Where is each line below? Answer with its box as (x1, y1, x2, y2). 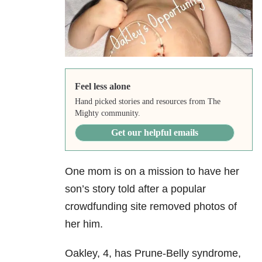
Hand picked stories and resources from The (74, 97, 220, 106)
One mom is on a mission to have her (65, 166, 239, 178)
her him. (65, 218, 103, 230)
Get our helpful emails (111, 127, 198, 138)
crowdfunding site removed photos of (65, 201, 237, 213)
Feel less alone (74, 81, 130, 92)
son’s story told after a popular (65, 183, 206, 195)
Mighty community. (74, 109, 140, 118)
